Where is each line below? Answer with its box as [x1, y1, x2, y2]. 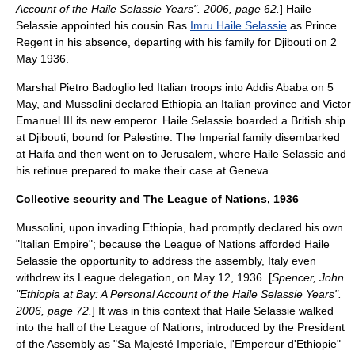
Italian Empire [20, 238, 89, 250]
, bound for [66, 131, 124, 143]
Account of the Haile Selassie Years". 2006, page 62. [16, 2, 280, 15]
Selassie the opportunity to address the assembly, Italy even [16, 254, 316, 267]
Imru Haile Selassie [190, 19, 287, 32]
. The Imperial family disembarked [170, 131, 340, 143]
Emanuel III [16, 114, 73, 127]
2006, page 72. [16, 304, 92, 317]
